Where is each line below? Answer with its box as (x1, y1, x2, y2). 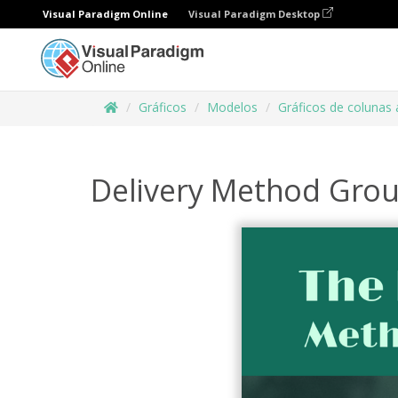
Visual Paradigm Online (43, 7, 168, 20)
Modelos (207, 99, 258, 115)
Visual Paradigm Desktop (188, 7, 322, 20)
